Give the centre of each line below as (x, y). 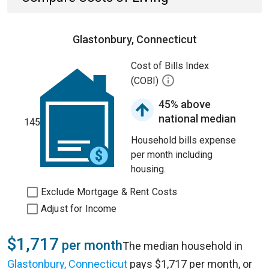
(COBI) (146, 81)
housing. (148, 169)
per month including (172, 155)
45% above (185, 104)
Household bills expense (183, 140)
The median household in (183, 246)
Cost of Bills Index (170, 66)
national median (197, 119)
